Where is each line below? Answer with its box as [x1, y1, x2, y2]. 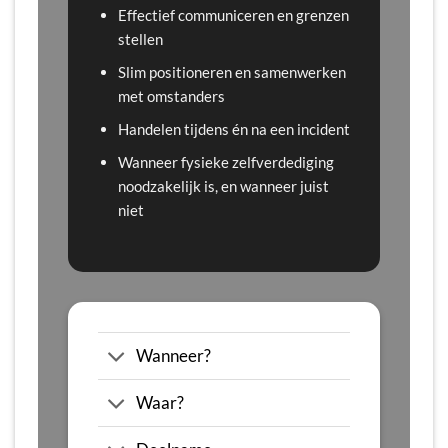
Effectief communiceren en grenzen [117, 5, 349, 24]
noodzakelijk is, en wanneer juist [117, 177, 329, 196]
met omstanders [117, 86, 225, 105]
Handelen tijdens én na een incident [117, 120, 350, 138]
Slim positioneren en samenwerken [117, 62, 346, 81]
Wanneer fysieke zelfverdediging [117, 153, 334, 172]
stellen [117, 29, 163, 48]
